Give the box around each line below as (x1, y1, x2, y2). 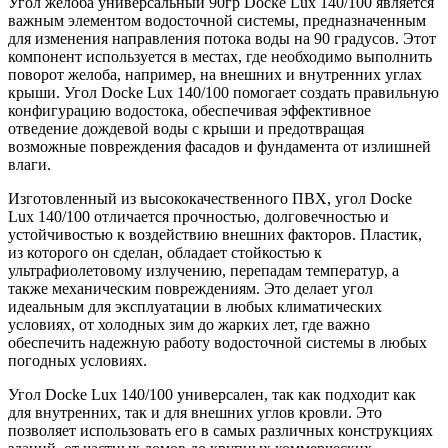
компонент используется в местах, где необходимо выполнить (8, 48, 432, 66)
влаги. (8, 156, 51, 174)
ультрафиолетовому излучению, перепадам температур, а (8, 262, 399, 280)
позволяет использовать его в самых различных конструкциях (8, 422, 433, 440)
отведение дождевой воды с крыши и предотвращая (8, 120, 364, 138)
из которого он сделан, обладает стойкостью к (8, 244, 322, 262)
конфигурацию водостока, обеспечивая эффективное (8, 102, 371, 120)
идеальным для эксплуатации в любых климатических (8, 298, 382, 316)
